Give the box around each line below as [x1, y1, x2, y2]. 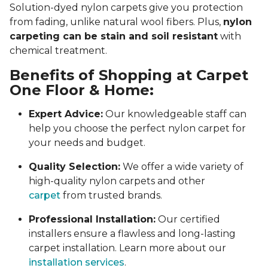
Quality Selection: [29, 161, 120, 173]
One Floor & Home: [10, 81, 154, 99]
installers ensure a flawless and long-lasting [29, 228, 236, 240]
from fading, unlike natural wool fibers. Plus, [10, 16, 223, 28]
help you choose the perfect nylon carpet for [29, 123, 246, 135]
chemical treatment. [10, 45, 107, 57]
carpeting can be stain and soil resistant [10, 31, 218, 42]
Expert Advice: [29, 108, 103, 120]
